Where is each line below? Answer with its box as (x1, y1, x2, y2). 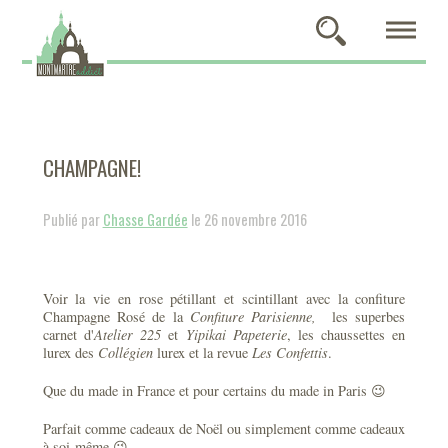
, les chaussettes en (286, 325, 406, 344)
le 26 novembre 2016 (187, 209, 307, 230)
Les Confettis (251, 343, 328, 362)
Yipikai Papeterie (185, 325, 287, 344)
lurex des (42, 343, 98, 362)
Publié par (42, 209, 103, 230)
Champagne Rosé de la (42, 307, 190, 326)
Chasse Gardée (102, 209, 188, 230)
